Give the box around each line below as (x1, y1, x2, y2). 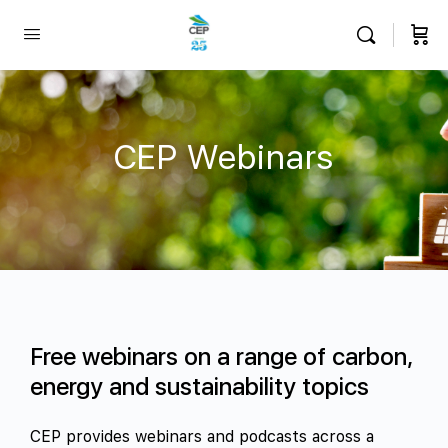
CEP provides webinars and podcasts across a (30, 427, 374, 446)
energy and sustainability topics (30, 372, 369, 401)
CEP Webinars (113, 136, 335, 177)
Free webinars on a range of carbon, (30, 342, 413, 371)
